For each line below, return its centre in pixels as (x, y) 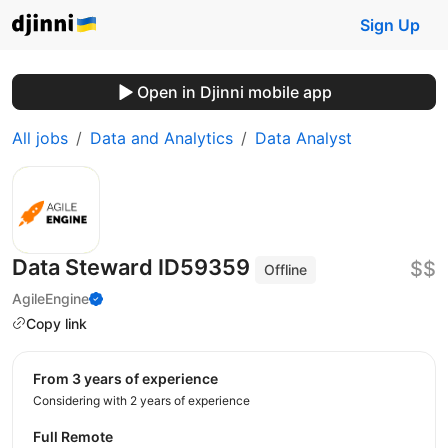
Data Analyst (303, 138)
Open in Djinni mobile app (234, 92)
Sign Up (390, 25)
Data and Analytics (161, 138)
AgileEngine (50, 298)
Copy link (56, 323)
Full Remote (73, 437)
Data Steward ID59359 (133, 267)
